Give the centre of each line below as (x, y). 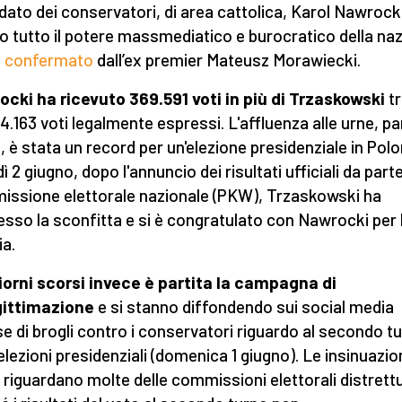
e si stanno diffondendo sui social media (244, 306)
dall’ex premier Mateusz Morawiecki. (227, 60)
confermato (49, 60)
